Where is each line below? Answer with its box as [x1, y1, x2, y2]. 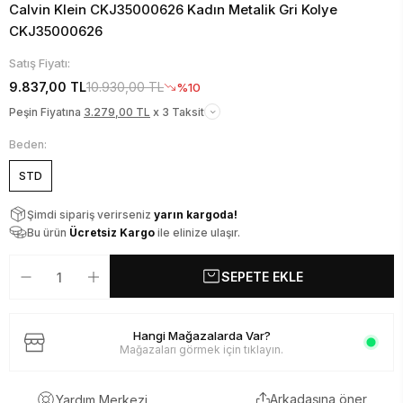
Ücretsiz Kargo [69, 225, 155, 239]
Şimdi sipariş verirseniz [27, 207, 154, 221]
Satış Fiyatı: [9, 56, 70, 70]
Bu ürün [27, 225, 69, 239]
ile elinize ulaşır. [155, 225, 240, 239]
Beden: [9, 138, 47, 151]
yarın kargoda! [154, 207, 237, 221]
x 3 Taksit [150, 104, 204, 119]
